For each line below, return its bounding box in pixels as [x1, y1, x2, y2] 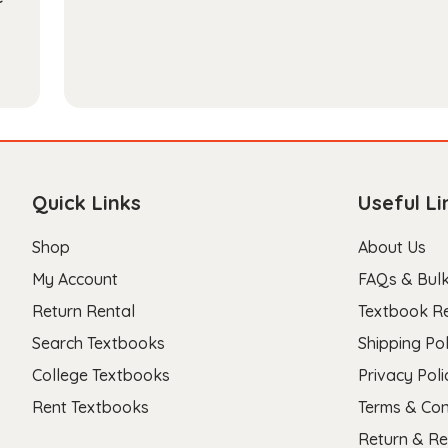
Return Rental [32, 301, 135, 322]
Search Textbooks [32, 333, 165, 354]
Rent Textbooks [32, 397, 149, 418]
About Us [358, 237, 426, 258]
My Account [32, 269, 118, 290]
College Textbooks [32, 365, 170, 386]
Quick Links [32, 190, 141, 216]
